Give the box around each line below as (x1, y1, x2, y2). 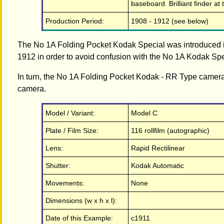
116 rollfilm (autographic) (131, 126, 209, 134)
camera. (17, 84, 46, 93)
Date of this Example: (45, 213, 113, 222)
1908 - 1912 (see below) (131, 16, 208, 25)
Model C (131, 108, 157, 117)
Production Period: (45, 16, 104, 25)
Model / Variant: (45, 108, 95, 117)
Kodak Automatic (131, 161, 184, 169)
